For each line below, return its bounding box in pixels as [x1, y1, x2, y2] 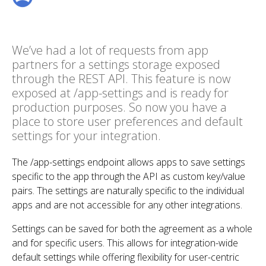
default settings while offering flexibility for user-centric [12, 251, 239, 264]
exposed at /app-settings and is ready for [12, 85, 229, 101]
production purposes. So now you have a [12, 99, 227, 115]
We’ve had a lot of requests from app [12, 42, 208, 58]
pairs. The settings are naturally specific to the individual [12, 184, 244, 197]
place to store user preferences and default [12, 113, 243, 129]
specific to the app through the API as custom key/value [12, 170, 245, 183]
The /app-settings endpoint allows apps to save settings [12, 156, 245, 169]
